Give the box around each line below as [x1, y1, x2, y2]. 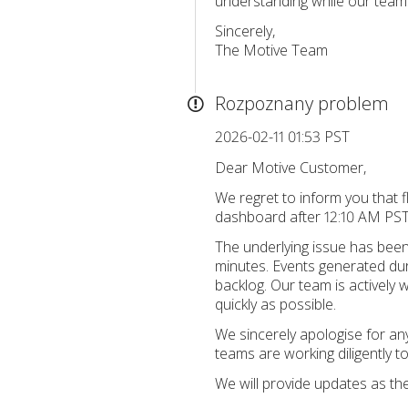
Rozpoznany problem [215, 91, 389, 116]
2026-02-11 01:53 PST [215, 127, 350, 147]
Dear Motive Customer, [215, 158, 366, 178]
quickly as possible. [215, 294, 336, 314]
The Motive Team [215, 40, 328, 60]
